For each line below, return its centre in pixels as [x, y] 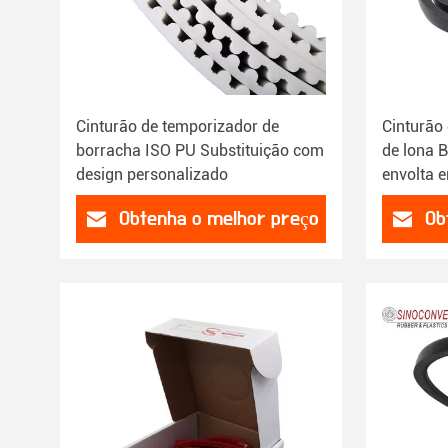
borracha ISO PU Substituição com [200, 150]
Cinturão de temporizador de [177, 126]
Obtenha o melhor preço [218, 218]
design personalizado [152, 174]
